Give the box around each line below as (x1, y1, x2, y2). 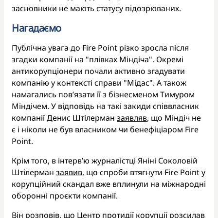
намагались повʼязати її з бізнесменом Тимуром (12, 89, 195, 100)
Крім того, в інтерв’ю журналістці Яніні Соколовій (12, 155, 198, 166)
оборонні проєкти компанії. (12, 190, 118, 201)
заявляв (117, 112, 147, 123)
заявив (56, 166, 82, 178)
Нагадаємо (12, 21, 61, 35)
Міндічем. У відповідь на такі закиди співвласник (12, 100, 199, 111)
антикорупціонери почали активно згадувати (12, 65, 185, 76)
